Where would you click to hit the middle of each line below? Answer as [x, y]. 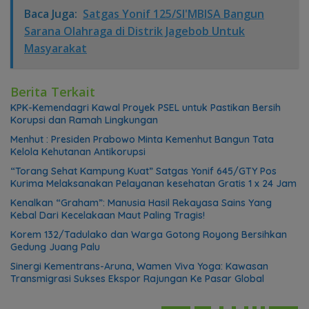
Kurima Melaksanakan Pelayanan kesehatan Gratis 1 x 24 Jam [153, 183]
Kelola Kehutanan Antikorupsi [78, 151]
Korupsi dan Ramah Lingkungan [84, 120]
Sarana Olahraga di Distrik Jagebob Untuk [134, 31]
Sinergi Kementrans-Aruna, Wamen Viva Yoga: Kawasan [139, 266]
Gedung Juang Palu [55, 247]
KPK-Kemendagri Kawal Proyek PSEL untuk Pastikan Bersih [146, 107]
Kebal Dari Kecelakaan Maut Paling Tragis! [108, 215]
